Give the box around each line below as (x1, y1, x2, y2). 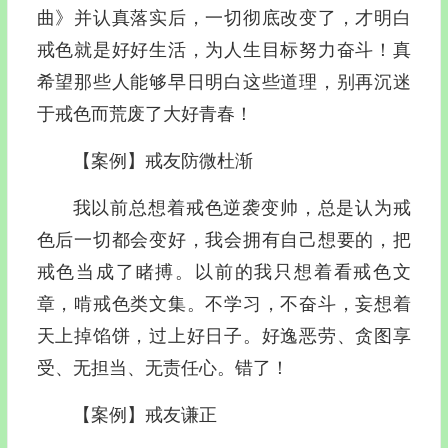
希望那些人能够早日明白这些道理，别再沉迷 (36, 71, 411, 92)
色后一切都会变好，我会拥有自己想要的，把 (36, 229, 411, 250)
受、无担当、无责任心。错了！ (36, 357, 289, 378)
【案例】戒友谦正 (72, 404, 217, 425)
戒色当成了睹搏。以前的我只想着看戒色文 (36, 261, 411, 282)
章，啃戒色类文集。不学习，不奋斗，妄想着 (36, 293, 411, 314)
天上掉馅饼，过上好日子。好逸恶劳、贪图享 (36, 325, 411, 346)
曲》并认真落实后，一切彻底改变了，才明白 (36, 7, 411, 28)
